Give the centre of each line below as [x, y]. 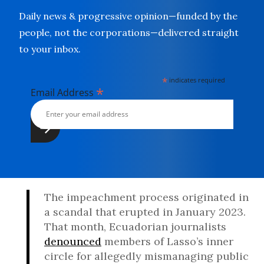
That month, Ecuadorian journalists [135, 226]
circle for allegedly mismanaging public [146, 256]
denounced [73, 241]
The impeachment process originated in [146, 197]
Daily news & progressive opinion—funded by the [128, 16]
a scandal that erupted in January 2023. [145, 212]
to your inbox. [50, 49]
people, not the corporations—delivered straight [129, 32]
